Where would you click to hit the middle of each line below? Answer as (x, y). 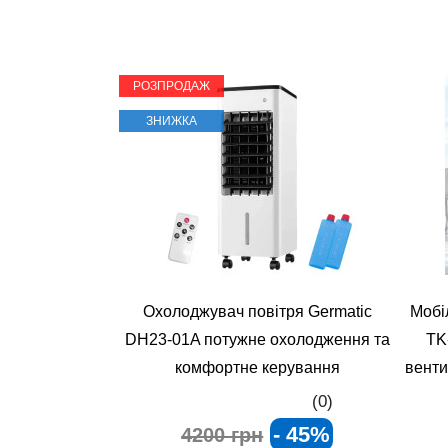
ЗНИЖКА (171, 121)
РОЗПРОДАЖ (171, 86)
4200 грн (222, 435)
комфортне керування (257, 367)
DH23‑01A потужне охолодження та (257, 339)
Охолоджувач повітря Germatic (257, 311)
